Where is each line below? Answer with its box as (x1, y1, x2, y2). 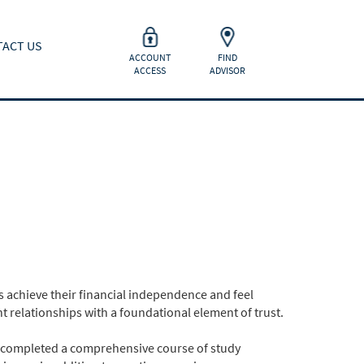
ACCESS (134, 64, 166, 76)
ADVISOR (209, 64, 245, 76)
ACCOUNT (129, 51, 171, 63)
